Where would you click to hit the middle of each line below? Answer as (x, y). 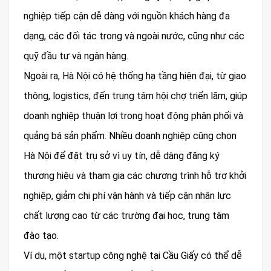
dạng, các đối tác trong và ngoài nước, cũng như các (134, 36)
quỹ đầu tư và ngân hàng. (76, 56)
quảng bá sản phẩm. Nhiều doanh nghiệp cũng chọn (130, 135)
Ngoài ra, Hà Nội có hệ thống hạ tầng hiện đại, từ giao (135, 76)
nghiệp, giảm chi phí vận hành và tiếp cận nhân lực (127, 195)
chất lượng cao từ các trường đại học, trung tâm (126, 215)
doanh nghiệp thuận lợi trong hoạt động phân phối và (133, 116)
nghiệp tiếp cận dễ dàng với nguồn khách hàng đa (127, 16)
